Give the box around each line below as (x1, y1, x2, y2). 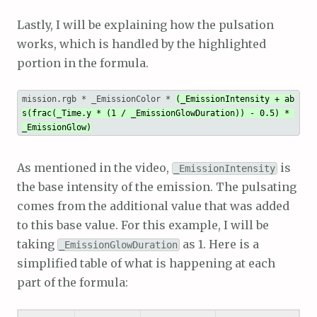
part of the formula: (17, 275, 128, 289)
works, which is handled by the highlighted (17, 37, 266, 52)
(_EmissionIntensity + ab (175, 93, 294, 104)
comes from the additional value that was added (17, 198, 289, 213)
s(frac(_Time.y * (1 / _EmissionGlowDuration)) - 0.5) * (21, 108, 289, 118)
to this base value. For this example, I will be (17, 217, 269, 232)
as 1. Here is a (179, 236, 259, 251)
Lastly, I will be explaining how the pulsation (17, 18, 274, 33)
